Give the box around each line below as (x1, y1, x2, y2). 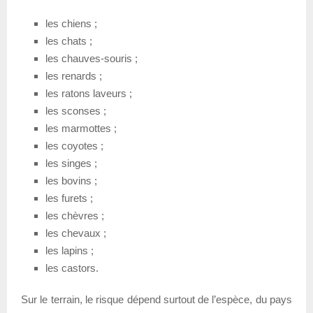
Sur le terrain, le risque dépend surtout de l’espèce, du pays (21, 293, 292, 305)
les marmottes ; (45, 122, 117, 134)
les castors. (45, 261, 99, 274)
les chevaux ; (45, 226, 106, 239)
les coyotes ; (45, 139, 103, 152)
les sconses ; (45, 104, 106, 117)
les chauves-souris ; (45, 52, 138, 64)
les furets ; (45, 191, 93, 204)
